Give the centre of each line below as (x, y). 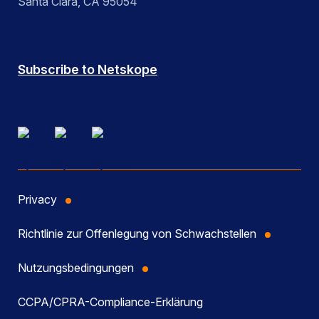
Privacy (37, 200)
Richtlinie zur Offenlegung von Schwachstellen (137, 234)
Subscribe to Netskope (88, 70)
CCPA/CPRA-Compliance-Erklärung (110, 302)
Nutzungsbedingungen (76, 268)
